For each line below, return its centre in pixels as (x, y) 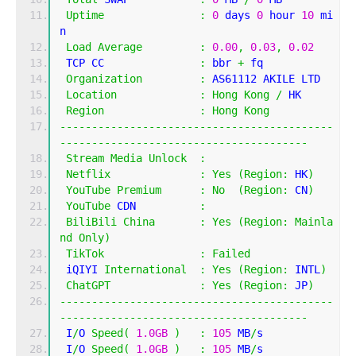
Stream (85, 158)
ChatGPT (88, 285)
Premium (139, 190)
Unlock (168, 158)
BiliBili (91, 221)
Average (120, 46)
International (145, 269)
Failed (231, 253)
